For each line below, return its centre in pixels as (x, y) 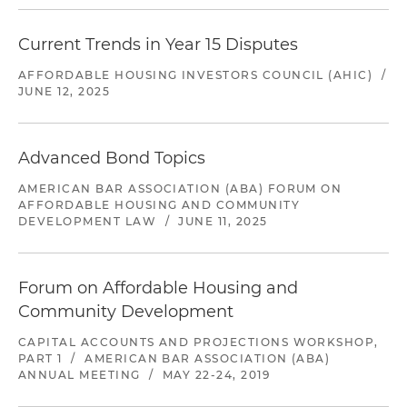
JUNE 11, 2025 (223, 222)
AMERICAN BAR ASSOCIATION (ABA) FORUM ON (180, 189)
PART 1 (40, 359)
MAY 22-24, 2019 (217, 375)
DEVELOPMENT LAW (88, 222)
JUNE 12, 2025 (65, 92)
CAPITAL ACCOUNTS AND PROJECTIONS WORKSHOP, (199, 342)
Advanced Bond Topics (112, 159)
